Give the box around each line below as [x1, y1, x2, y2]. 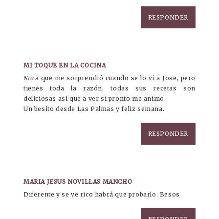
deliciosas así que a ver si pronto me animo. [23, 95, 166, 103]
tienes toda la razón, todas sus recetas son [23, 85, 196, 92]
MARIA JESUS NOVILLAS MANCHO [23, 178, 132, 186]
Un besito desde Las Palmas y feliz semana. [23, 105, 165, 113]
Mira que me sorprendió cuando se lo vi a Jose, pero [23, 74, 196, 82]
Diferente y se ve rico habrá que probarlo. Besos [23, 191, 180, 198]
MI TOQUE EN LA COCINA [23, 62, 106, 69]
